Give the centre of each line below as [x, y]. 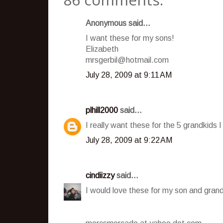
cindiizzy [100, 175]
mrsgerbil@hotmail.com [127, 60]
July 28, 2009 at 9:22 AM [129, 140]
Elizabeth [102, 49]
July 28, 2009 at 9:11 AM [129, 75]
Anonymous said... [118, 23]
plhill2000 [102, 110]
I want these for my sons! [130, 38]
